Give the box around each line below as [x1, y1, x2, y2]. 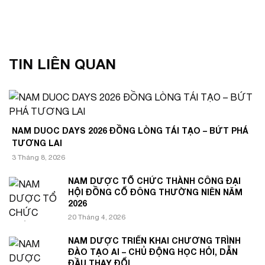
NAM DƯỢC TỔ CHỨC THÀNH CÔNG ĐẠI [68, 175, 241, 186]
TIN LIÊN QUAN [9, 55, 116, 72]
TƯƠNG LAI [12, 137, 62, 148]
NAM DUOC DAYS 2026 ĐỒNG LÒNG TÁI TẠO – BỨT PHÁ [12, 125, 248, 135]
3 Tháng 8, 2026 [12, 153, 65, 161]
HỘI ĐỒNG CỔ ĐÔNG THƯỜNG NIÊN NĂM [68, 186, 243, 197]
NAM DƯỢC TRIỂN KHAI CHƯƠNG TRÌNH [68, 235, 241, 245]
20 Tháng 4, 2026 [68, 212, 125, 221]
